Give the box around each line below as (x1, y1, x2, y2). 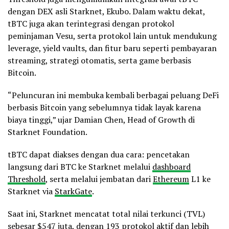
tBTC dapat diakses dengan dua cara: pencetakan (8, 149, 190, 161)
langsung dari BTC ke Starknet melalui (8, 161, 152, 173)
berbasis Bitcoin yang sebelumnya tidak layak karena (8, 102, 201, 113)
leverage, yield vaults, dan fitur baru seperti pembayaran (8, 42, 217, 54)
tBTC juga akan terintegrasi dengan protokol (8, 18, 174, 30)
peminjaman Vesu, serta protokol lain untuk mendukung (8, 30, 217, 42)
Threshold (8, 173, 45, 185)
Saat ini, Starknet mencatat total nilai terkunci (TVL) (8, 208, 205, 220)
